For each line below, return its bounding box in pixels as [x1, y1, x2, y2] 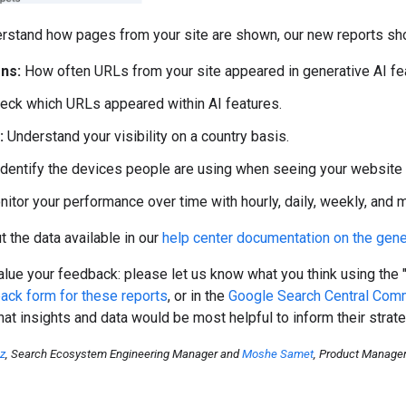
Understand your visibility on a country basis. [4, 128, 289, 146]
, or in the [168, 287, 228, 305]
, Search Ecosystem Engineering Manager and [5, 347, 242, 362]
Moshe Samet [242, 347, 314, 362]
